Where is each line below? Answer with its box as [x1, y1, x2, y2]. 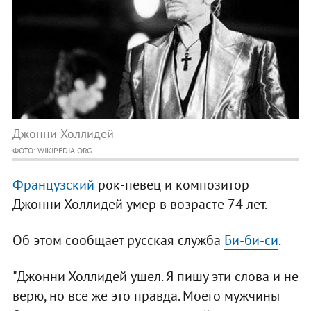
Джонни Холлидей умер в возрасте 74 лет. [12, 195, 267, 214]
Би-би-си [224, 231, 278, 250]
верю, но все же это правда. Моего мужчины [12, 287, 280, 305]
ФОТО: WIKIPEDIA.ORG [12, 145, 92, 156]
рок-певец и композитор [94, 176, 249, 194]
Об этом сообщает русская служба [12, 231, 224, 250]
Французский [12, 176, 94, 194]
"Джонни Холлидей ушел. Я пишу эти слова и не [12, 267, 299, 286]
